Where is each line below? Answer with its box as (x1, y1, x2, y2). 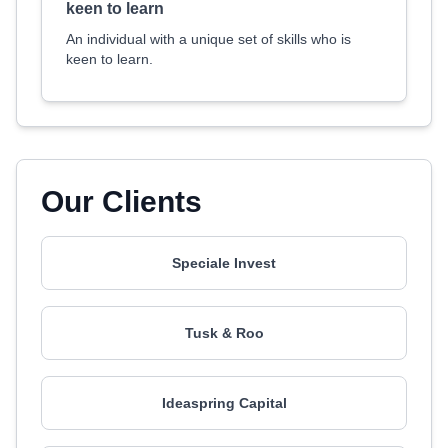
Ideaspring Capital (161, 395, 287, 411)
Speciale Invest (172, 255, 276, 271)
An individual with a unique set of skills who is (66, 31, 351, 47)
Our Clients (41, 185, 202, 218)
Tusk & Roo (184, 325, 264, 341)
